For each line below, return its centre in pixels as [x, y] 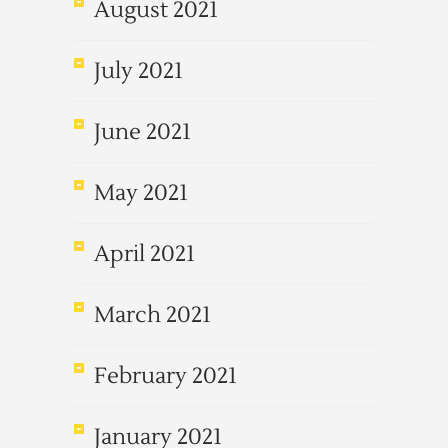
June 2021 [142, 132]
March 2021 [152, 315]
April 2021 [144, 254]
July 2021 [138, 71]
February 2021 [165, 376]
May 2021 [141, 193]
